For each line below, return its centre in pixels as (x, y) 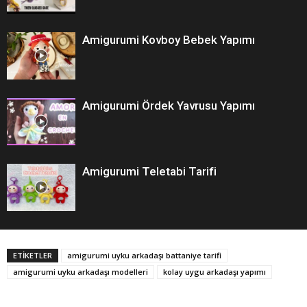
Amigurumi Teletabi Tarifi (149, 171)
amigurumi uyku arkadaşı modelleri (81, 271)
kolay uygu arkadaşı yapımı (214, 271)
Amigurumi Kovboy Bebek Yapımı (169, 39)
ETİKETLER (33, 255)
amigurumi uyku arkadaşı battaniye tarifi (144, 255)
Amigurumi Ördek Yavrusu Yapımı (169, 105)
